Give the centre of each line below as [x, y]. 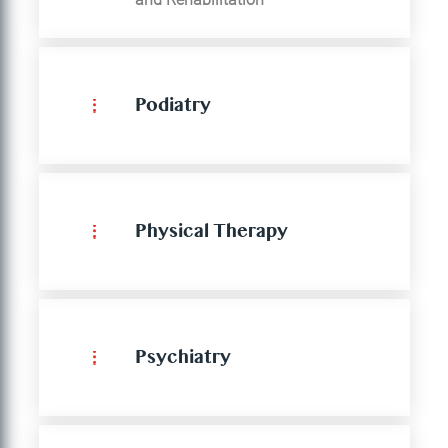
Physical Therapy [211, 234]
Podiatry [173, 108]
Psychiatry [183, 360]
